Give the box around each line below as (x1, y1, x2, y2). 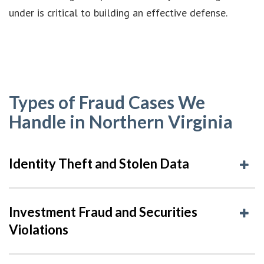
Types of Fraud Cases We (9, 91, 205, 113)
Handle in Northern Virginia (9, 110, 233, 132)
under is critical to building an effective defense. (9, 5, 227, 19)
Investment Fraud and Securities (9, 203, 197, 220)
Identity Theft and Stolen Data (9, 155, 189, 171)
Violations (9, 221, 68, 237)
